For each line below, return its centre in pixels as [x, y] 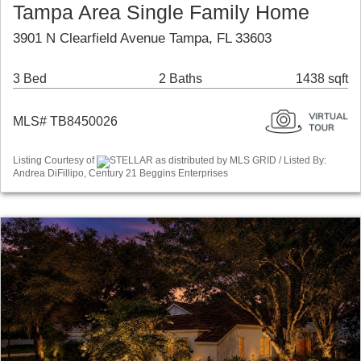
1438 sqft [322, 79]
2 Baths [180, 79]
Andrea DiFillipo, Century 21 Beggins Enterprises [120, 173]
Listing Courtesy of [55, 161]
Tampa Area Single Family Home [161, 13]
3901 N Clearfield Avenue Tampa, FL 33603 [142, 39]
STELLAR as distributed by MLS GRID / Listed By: [218, 161]
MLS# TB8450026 [65, 122]
